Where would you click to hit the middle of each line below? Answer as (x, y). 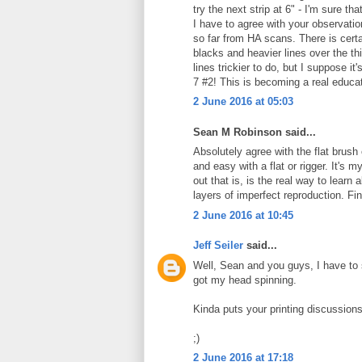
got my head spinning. (245, 280)
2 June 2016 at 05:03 (243, 102)
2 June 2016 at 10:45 (243, 215)
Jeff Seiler (218, 246)
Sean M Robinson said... (255, 132)
